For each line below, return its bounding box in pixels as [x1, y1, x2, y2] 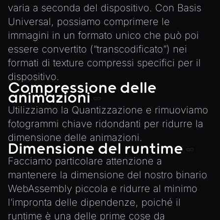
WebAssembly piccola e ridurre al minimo [8, 183, 197, 194]
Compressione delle [8, 80, 157, 97]
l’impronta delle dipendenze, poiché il [8, 196, 181, 208]
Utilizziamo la [8, 104, 72, 116]
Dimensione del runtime [8, 140, 186, 158]
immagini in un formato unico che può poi [8, 29, 199, 41]
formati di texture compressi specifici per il [8, 57, 201, 69]
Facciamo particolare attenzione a [8, 155, 162, 167]
